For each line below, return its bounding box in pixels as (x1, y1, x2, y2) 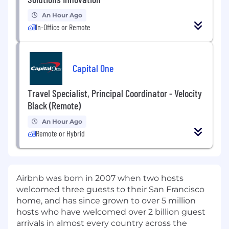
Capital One (73, 61, 113, 74)
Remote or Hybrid (36, 128, 85, 139)
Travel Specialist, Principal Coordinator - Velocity (28, 87, 202, 100)
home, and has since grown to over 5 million (16, 196, 196, 206)
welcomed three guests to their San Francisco (16, 185, 204, 195)
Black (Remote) (28, 99, 81, 112)
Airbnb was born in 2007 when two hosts (16, 173, 184, 184)
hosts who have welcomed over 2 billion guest (16, 207, 205, 217)
